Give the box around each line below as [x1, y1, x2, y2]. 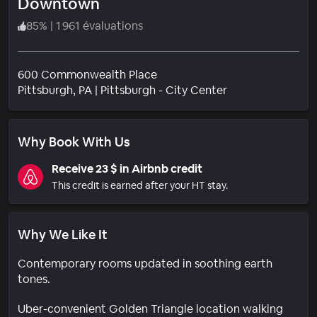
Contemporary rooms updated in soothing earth [18, 255, 272, 271]
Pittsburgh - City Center [100, 82, 227, 98]
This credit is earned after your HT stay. [52, 178, 228, 192]
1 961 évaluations [56, 18, 143, 33]
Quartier [226, 81, 271, 97]
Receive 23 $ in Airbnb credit [52, 161, 202, 176]
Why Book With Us [18, 133, 130, 150]
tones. [18, 271, 50, 287]
